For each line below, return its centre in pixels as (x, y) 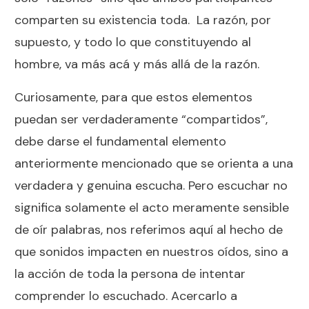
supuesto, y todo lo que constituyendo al (133, 42)
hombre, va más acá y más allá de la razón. (137, 64)
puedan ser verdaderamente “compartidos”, (141, 119)
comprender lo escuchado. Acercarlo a (126, 296)
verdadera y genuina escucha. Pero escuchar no (151, 185)
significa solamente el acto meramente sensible (152, 207)
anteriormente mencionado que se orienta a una (154, 163)
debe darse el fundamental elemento (120, 141)
